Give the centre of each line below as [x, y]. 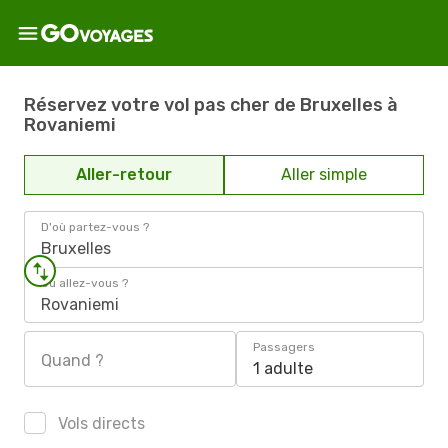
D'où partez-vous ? [95, 227]
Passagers [284, 347]
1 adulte [283, 368]
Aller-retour [124, 174]
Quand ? [72, 360]
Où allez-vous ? [84, 283]
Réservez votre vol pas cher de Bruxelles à [211, 104]
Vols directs [99, 423]
